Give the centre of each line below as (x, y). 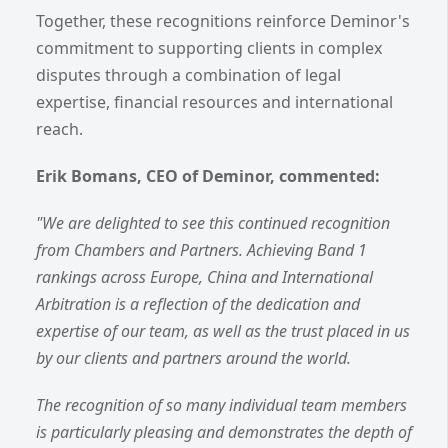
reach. (59, 128)
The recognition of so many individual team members (221, 404)
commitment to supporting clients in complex (209, 47)
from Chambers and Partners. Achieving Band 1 (201, 249)
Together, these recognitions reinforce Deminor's (223, 20)
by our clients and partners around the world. (193, 357)
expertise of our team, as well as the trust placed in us (223, 330)
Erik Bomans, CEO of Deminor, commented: (208, 175)
